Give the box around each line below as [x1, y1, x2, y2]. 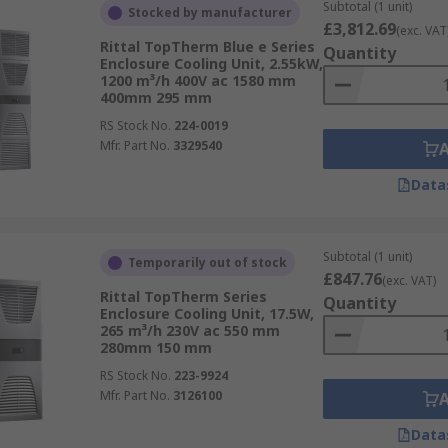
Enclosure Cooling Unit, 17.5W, [99, 304, 314, 323]
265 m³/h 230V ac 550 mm [99, 321, 280, 340]
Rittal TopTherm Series [99, 287, 267, 306]
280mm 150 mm [99, 338, 212, 357]
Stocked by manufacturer [127, 4, 292, 21]
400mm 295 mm [99, 88, 212, 107]
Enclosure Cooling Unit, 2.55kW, [99, 54, 323, 73]
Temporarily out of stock [127, 254, 287, 271]
